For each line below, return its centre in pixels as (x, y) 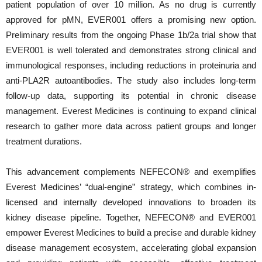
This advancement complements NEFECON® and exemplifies (131, 172)
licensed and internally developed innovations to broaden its (131, 202)
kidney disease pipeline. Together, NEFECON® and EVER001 (131, 217)
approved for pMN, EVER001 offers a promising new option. (131, 20)
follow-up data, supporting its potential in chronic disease (131, 96)
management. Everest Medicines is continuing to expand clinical (131, 111)
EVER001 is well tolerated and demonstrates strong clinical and (131, 50)
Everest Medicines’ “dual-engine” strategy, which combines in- (131, 187)
